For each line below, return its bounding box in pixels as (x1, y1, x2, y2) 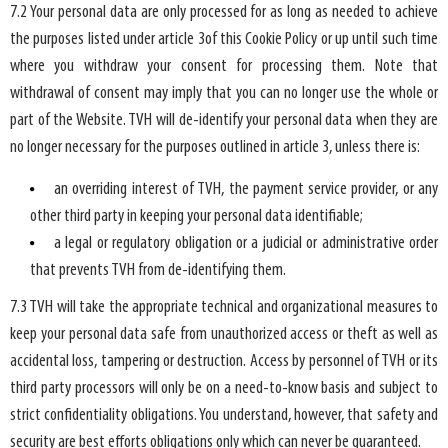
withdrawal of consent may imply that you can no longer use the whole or (10, 83, 438, 103)
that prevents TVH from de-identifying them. (30, 261, 289, 281)
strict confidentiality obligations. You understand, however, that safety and (10, 406, 438, 426)
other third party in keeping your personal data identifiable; (30, 207, 363, 227)
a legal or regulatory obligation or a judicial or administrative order (54, 234, 438, 254)
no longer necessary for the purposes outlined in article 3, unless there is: (10, 137, 420, 157)
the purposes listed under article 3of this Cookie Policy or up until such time (10, 29, 438, 49)
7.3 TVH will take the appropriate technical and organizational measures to (10, 298, 438, 318)
